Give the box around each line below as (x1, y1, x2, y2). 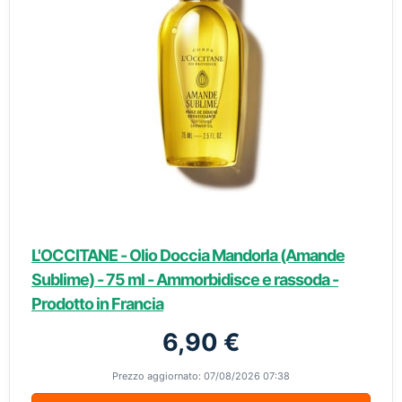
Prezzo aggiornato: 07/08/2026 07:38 (112, 370, 290, 382)
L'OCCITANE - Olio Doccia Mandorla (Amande (31, 246, 345, 265)
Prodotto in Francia (31, 294, 163, 313)
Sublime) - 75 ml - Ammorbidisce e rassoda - (31, 270, 338, 289)
